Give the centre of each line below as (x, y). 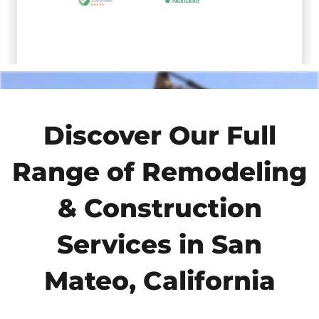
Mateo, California (159, 281)
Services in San (159, 245)
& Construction (159, 208)
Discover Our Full (159, 136)
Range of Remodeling (159, 172)
